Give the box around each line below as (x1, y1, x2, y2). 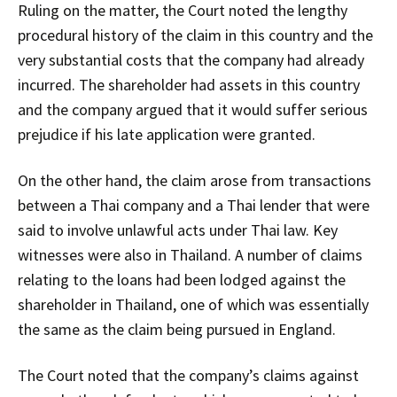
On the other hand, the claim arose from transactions (18, 169, 371, 191)
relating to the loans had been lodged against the (18, 269, 346, 290)
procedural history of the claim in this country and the (18, 24, 373, 45)
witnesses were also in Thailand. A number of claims (18, 244, 362, 265)
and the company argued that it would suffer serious (18, 98, 368, 120)
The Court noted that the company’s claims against (18, 364, 359, 385)
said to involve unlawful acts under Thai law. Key (18, 219, 338, 240)
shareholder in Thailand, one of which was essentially (18, 293, 369, 315)
